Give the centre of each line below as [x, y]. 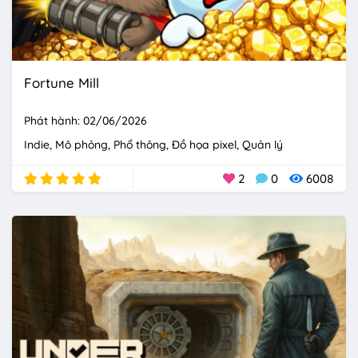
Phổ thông [140, 145]
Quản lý [263, 145]
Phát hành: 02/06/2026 [86, 121]
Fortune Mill [62, 83]
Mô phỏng [82, 145]
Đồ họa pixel [204, 145]
